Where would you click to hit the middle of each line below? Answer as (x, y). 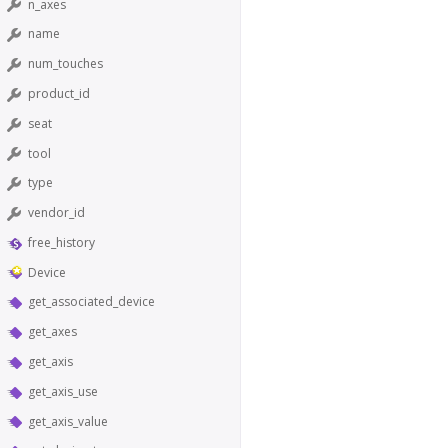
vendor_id (56, 213)
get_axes (52, 332)
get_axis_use (63, 391)
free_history (61, 242)
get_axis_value (68, 421)
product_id (59, 93)
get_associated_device (91, 302)
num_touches (65, 64)
